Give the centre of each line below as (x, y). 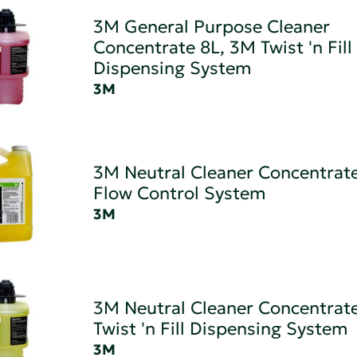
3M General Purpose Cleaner (211, 27)
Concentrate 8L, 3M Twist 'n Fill (222, 48)
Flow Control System (179, 194)
